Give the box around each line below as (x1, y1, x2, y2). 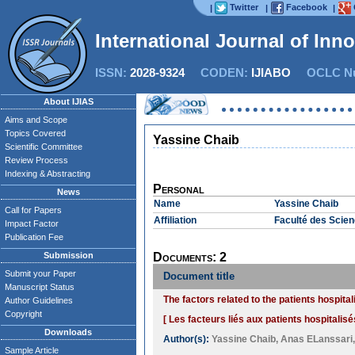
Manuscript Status (5, 282, 74, 292)
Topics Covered (5, 128, 66, 138)
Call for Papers (5, 205, 62, 215)
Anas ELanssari (281, 334, 353, 345)
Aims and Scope (5, 115, 67, 124)
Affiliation (154, 215, 197, 226)
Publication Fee (5, 232, 63, 242)
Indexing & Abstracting (5, 169, 90, 178)
